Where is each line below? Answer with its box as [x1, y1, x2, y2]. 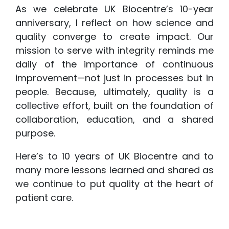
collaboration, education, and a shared [15, 113, 214, 126]
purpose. [15, 127, 55, 140]
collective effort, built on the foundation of [15, 99, 214, 112]
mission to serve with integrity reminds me [15, 44, 214, 57]
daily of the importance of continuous [15, 58, 214, 71]
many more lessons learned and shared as [15, 164, 214, 176]
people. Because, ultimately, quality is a [15, 85, 214, 98]
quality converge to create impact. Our [15, 30, 214, 43]
